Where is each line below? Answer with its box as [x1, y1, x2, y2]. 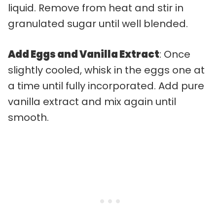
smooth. [8, 110, 49, 124]
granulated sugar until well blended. [8, 16, 188, 31]
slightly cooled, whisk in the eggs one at [8, 63, 205, 77]
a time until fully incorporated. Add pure [8, 78, 204, 93]
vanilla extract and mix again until [8, 94, 176, 109]
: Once [159, 47, 190, 61]
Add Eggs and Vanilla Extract [8, 47, 159, 61]
